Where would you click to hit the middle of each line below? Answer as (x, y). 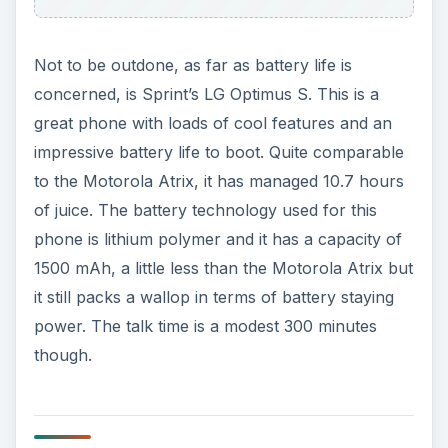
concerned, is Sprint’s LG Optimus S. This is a (206, 93)
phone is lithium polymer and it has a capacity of (217, 238)
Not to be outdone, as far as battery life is (192, 64)
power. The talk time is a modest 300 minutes (205, 325)
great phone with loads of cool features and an (212, 122)
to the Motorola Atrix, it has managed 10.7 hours (218, 180)
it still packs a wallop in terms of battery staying (213, 296)
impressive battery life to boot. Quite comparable (218, 151)
